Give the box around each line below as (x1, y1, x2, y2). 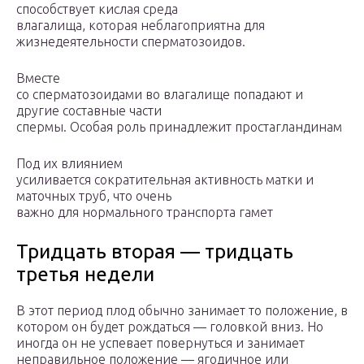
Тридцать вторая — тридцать (16, 240, 293, 263)
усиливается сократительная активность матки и (16, 172, 314, 188)
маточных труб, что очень (16, 188, 171, 204)
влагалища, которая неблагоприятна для (16, 18, 265, 33)
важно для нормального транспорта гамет (16, 205, 273, 220)
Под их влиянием (16, 156, 123, 171)
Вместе (16, 71, 60, 86)
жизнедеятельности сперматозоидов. (16, 34, 245, 50)
